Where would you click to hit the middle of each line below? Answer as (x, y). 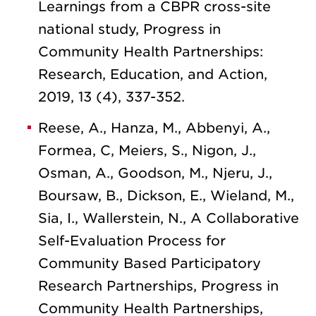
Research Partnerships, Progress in (158, 286)
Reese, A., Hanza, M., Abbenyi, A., (154, 128)
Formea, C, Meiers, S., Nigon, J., (147, 150)
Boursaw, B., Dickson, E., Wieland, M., (166, 195)
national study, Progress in (129, 29)
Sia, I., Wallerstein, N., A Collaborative (169, 218)
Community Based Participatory (150, 263)
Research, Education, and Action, (153, 74)
